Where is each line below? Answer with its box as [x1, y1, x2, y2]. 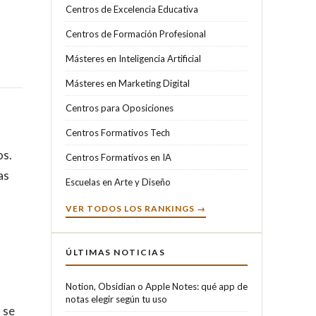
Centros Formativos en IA [66, 151, 171, 163]
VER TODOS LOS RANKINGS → [66, 202, 206, 214]
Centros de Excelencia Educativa [66, 3, 198, 15]
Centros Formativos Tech [66, 126, 170, 138]
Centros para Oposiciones [66, 102, 174, 114]
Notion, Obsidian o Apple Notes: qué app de [66, 280, 248, 292]
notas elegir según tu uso [66, 293, 167, 305]
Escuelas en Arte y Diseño [66, 176, 171, 188]
